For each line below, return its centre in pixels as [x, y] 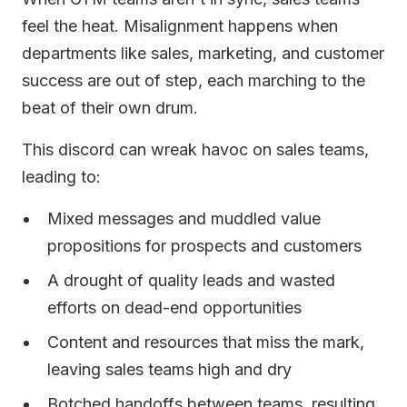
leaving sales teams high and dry [169, 369]
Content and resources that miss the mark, [206, 342]
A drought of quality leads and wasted [191, 280]
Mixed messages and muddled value [184, 218]
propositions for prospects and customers [204, 246]
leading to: [61, 177]
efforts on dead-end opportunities [174, 308]
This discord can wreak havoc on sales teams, [195, 149]
